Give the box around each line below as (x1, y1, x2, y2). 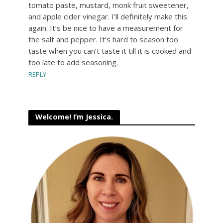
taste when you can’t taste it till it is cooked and (28, 45, 191, 56)
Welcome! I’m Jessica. (35, 111, 113, 121)
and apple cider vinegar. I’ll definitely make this (28, 11, 187, 21)
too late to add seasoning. (28, 57, 118, 67)
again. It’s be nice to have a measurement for (28, 22, 183, 33)
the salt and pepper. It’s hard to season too (28, 34, 178, 44)
